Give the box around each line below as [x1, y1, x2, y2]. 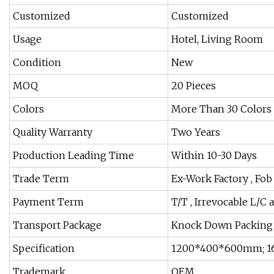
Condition [13, 56, 61, 69]
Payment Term [13, 196, 84, 209]
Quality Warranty [13, 126, 92, 139]
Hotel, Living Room [171, 33, 263, 46]
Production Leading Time [13, 149, 134, 162]
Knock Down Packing [171, 219, 273, 232]
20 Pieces [171, 80, 216, 92]
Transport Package [13, 219, 102, 232]
